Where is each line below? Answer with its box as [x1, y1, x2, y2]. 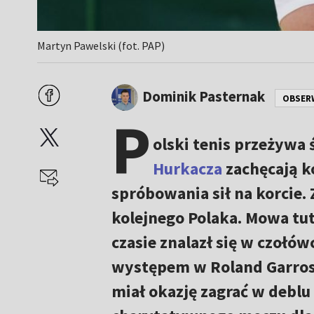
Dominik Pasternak [142, 86, 265, 106]
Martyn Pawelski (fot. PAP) [37, 39, 165, 53]
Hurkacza [152, 158, 222, 180]
